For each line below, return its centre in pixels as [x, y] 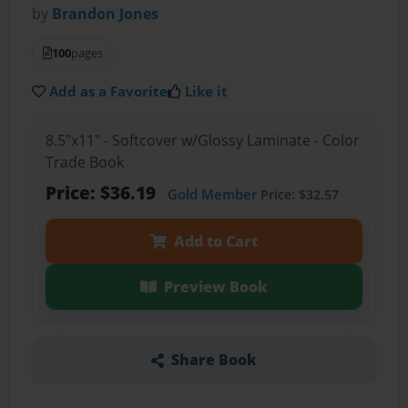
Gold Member [212, 194]
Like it [207, 92]
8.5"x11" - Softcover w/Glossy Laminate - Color [202, 140]
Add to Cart [215, 241]
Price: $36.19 [102, 192]
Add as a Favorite [109, 92]
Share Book [214, 360]
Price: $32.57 [297, 194]
